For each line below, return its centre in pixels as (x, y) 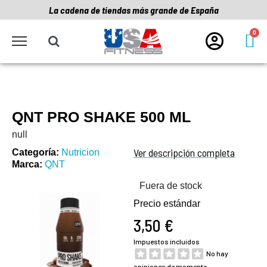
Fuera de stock (171, 185)
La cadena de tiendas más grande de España (133, 10)
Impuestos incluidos (167, 241)
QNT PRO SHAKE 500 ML (101, 117)
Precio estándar (167, 203)
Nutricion (80, 152)
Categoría (34, 152)
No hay (217, 253)
